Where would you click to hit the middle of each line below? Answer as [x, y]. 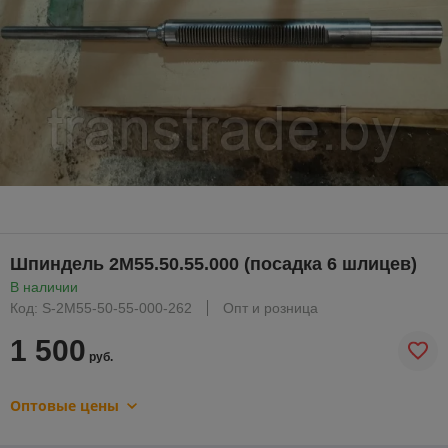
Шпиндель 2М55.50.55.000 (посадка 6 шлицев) [213, 263]
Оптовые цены [64, 405]
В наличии [44, 286]
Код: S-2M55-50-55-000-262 [101, 307]
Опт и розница [270, 307]
